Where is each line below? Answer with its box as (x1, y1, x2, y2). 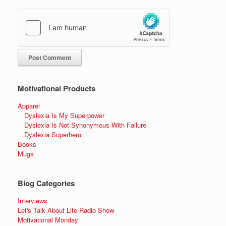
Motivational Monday (18, 214, 78, 224)
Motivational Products (18, 82, 95, 94)
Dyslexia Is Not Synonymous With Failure (24, 120, 146, 130)
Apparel (18, 100, 40, 110)
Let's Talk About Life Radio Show (18, 205, 114, 215)
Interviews (18, 195, 47, 205)
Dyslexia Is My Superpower (24, 110, 104, 120)
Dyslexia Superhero (24, 129, 81, 139)
